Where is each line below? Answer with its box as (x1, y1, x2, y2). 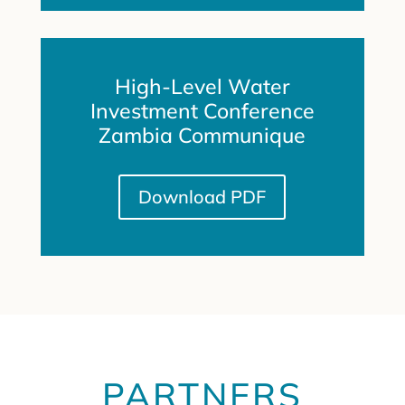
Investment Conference (89, 97, 315, 124)
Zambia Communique (99, 121, 306, 148)
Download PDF (138, 184, 267, 208)
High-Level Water (114, 72, 290, 99)
